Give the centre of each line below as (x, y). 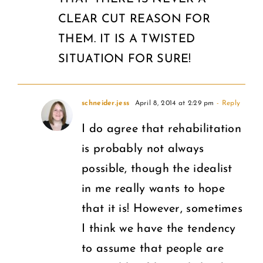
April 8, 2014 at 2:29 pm (173, 103)
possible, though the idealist (157, 169)
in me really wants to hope (153, 189)
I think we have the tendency (159, 229)
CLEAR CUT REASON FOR (134, 19)
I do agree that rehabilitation (162, 129)
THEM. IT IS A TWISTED (127, 39)
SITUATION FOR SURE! (125, 59)
